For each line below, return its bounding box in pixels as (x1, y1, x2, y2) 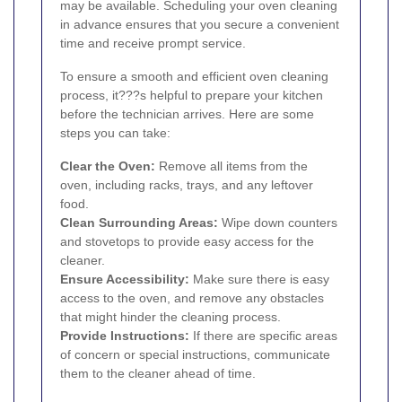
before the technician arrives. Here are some (60, 106, 314, 121)
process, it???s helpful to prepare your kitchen (60, 87, 323, 102)
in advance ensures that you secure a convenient (60, 16, 339, 31)
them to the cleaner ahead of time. (60, 365, 256, 380)
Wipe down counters (218, 214, 337, 230)
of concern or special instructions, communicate (60, 346, 330, 362)
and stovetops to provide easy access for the (60, 233, 314, 249)
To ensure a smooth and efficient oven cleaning (60, 68, 328, 83)
